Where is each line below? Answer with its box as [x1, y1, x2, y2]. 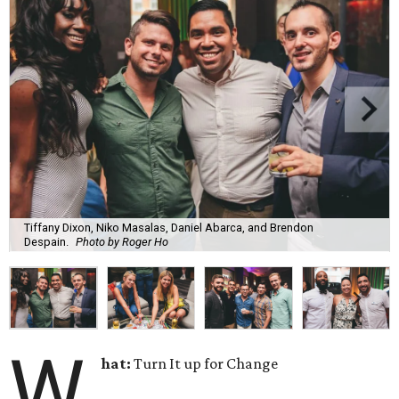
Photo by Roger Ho [76, 234, 168, 248]
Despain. [24, 234, 69, 248]
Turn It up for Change [131, 354, 279, 373]
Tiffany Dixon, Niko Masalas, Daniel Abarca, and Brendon [24, 220, 313, 234]
